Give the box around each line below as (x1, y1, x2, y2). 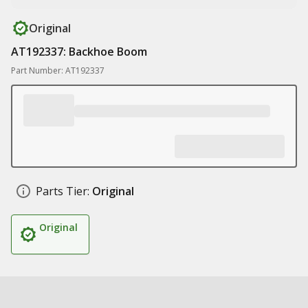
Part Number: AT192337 (11, 65, 104, 76)
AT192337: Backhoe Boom (11, 44, 147, 59)
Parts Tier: (36, 184, 89, 199)
